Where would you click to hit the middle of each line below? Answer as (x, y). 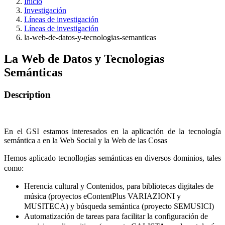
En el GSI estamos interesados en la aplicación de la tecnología (113, 131)
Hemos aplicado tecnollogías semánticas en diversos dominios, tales (113, 158)
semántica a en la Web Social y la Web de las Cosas (86, 140)
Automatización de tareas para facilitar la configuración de (116, 216)
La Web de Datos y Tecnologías (84, 59)
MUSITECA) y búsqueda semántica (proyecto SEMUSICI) (119, 206)
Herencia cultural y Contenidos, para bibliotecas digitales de (119, 186)
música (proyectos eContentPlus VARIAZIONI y (102, 196)
